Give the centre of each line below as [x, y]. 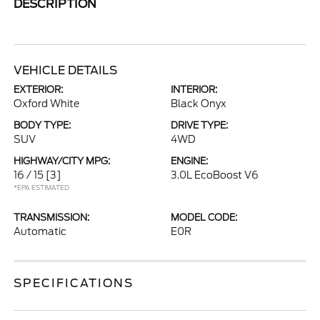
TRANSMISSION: [52, 217]
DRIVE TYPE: [199, 125]
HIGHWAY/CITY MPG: [62, 161]
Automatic [40, 231]
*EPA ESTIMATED [42, 187]
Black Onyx [199, 104]
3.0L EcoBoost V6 [215, 175]
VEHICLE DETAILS [66, 70]
